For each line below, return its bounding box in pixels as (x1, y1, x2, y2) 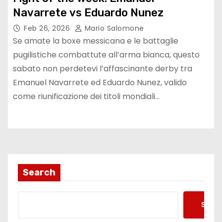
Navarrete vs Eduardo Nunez (13, 5, 164, 19)
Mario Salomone (82, 23, 144, 33)
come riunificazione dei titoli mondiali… (13, 90, 160, 102)
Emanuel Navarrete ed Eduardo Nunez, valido (13, 76, 187, 88)
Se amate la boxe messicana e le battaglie (13, 35, 178, 47)
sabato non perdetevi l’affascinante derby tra (13, 62, 192, 74)
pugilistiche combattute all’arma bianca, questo (13, 49, 200, 60)
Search (23, 166, 55, 178)
